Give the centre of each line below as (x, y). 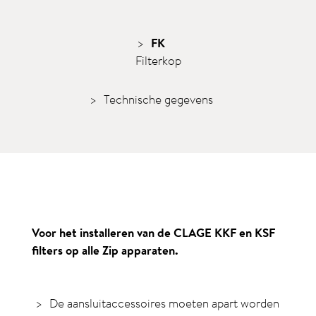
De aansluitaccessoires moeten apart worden (164, 303)
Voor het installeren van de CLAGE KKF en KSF (153, 232)
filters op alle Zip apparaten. (105, 250)
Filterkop (158, 60)
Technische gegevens (158, 99)
